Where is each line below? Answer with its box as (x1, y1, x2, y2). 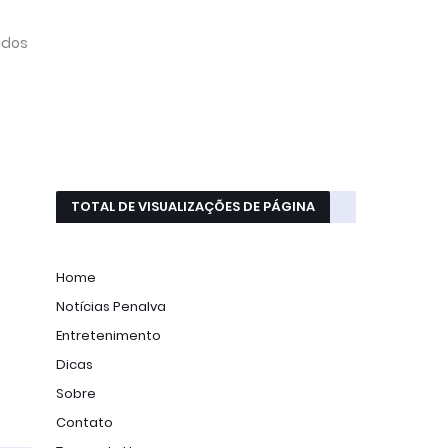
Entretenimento (56, 326, 161, 345)
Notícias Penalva (56, 297, 166, 316)
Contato (56, 413, 113, 432)
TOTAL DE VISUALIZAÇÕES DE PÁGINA (71, 197, 315, 216)
